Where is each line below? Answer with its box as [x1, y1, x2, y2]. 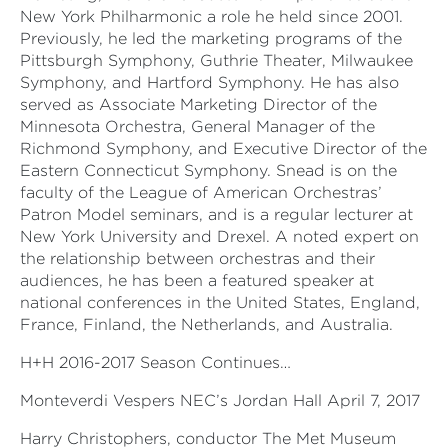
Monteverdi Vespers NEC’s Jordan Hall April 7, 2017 [20, 391, 420, 411]
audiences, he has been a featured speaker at [20, 271, 374, 291]
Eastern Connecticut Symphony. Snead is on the [20, 161, 397, 181]
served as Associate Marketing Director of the [20, 95, 377, 115]
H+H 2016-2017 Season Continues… [20, 353, 291, 373]
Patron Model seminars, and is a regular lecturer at [20, 205, 413, 225]
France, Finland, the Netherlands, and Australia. [20, 315, 393, 335]
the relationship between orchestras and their [20, 249, 375, 269]
